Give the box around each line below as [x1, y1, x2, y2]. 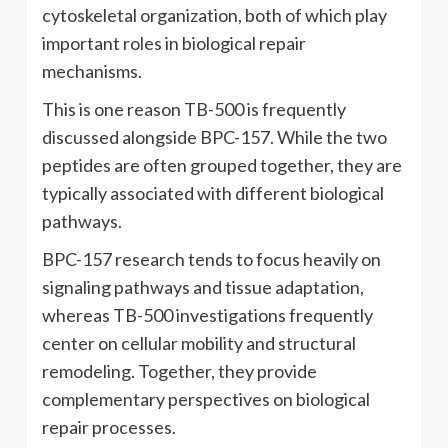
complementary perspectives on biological [42, 387, 370, 410]
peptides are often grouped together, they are [42, 153, 402, 176]
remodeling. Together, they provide [42, 359, 317, 382]
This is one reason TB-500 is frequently [42, 97, 346, 120]
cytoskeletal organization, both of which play [42, 3, 387, 26]
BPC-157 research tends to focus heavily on [42, 247, 381, 270]
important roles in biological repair [42, 31, 306, 54]
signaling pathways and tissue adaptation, [42, 275, 364, 298]
